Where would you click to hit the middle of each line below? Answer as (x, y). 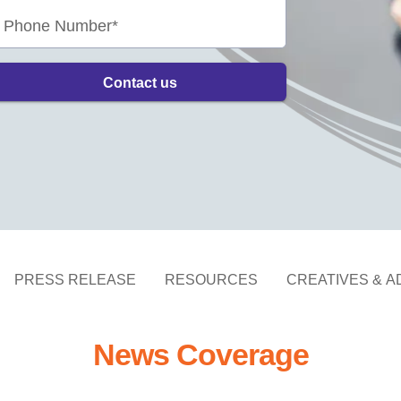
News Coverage (200, 354)
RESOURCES (211, 279)
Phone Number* (61, 25)
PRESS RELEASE (75, 279)
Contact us (140, 82)
